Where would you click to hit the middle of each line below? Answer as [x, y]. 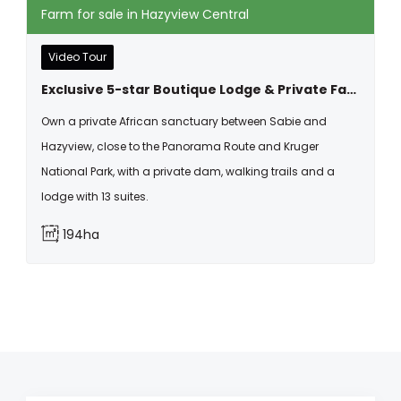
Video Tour [77, 57]
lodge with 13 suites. [95, 196]
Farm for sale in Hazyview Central [145, 14]
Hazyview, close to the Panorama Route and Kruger [180, 146]
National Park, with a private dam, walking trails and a [188, 171]
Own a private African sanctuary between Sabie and [184, 121]
